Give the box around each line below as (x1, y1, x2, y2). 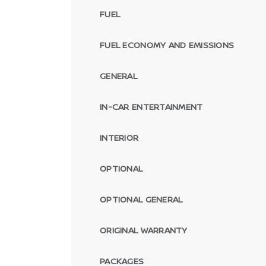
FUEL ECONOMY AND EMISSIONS (100, 39, 235, 50)
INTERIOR (100, 132, 139, 143)
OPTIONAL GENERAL (100, 194, 183, 205)
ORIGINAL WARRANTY (100, 224, 188, 236)
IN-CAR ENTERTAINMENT (100, 101, 203, 112)
